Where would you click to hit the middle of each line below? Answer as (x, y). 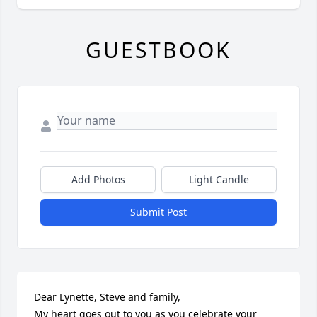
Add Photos (98, 180)
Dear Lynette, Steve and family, (107, 297)
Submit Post (158, 212)
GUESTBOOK (158, 50)
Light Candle (219, 180)
